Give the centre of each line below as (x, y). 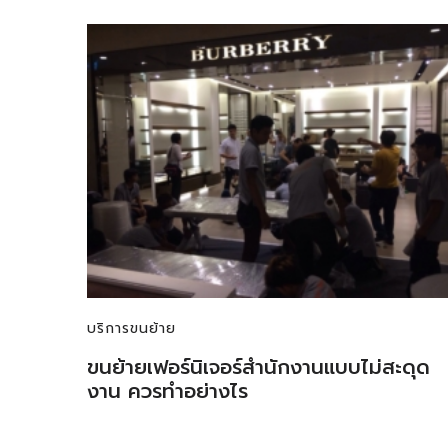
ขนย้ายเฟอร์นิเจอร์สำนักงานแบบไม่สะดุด (258, 367)
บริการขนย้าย (131, 329)
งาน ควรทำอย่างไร (167, 391)
